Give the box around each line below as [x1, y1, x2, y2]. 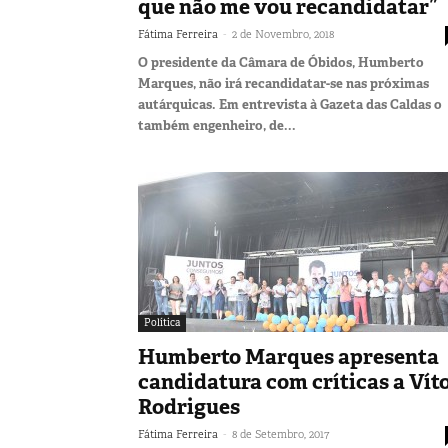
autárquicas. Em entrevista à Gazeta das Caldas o [138, 95, 442, 113]
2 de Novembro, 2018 [232, 26, 334, 41]
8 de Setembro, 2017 [232, 426, 329, 441]
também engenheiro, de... [138, 116, 296, 134]
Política [144, 315, 180, 329]
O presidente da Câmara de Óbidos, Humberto [138, 53, 424, 71]
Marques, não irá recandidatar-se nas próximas [138, 74, 429, 92]
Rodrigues [138, 392, 240, 421]
